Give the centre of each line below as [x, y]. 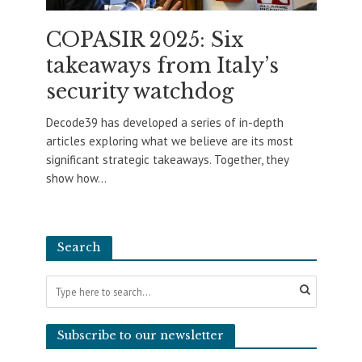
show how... [76, 178]
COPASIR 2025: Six [144, 40]
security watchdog [139, 91]
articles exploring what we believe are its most [169, 141]
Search [79, 247]
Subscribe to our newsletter [140, 335]
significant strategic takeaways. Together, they [167, 159]
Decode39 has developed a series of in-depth [164, 122]
